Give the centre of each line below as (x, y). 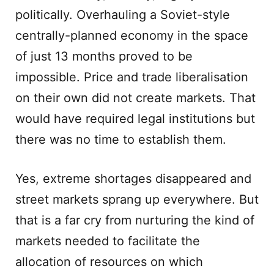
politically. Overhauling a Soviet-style (123, 15)
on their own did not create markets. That (135, 98)
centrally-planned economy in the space (132, 35)
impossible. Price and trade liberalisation (132, 77)
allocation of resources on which (109, 262)
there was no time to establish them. (121, 139)
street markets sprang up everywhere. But (137, 199)
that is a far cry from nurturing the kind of (135, 220)
